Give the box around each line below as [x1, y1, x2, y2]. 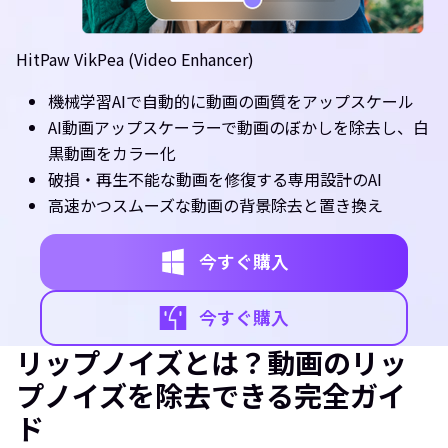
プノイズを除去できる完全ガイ [16, 374, 406, 415]
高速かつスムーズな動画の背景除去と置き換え [48, 192, 383, 217]
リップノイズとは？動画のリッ [16, 341, 407, 382]
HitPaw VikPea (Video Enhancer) [16, 46, 254, 71]
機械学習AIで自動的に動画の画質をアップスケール [48, 88, 414, 113]
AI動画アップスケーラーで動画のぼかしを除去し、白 [48, 114, 429, 139]
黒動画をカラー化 [48, 140, 176, 165]
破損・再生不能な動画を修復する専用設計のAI [48, 166, 382, 191]
